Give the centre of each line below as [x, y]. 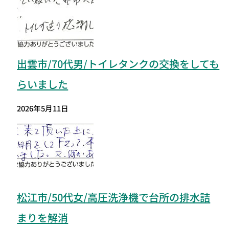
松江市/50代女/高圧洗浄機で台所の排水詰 [114, 197]
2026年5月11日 [43, 108]
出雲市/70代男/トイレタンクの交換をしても [118, 63]
